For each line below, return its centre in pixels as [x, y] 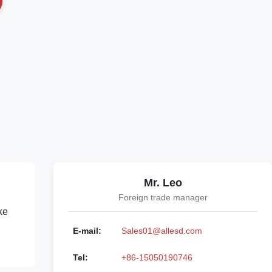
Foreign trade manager [163, 197]
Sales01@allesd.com [162, 231]
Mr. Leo [163, 183]
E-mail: [87, 231]
